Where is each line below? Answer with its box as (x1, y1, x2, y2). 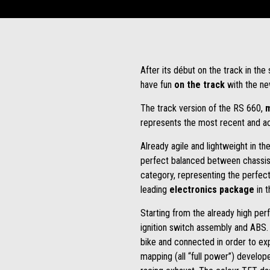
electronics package (169, 184, 254, 195)
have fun (140, 79, 174, 90)
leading (140, 184, 169, 195)
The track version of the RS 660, (140, 102, 265, 114)
